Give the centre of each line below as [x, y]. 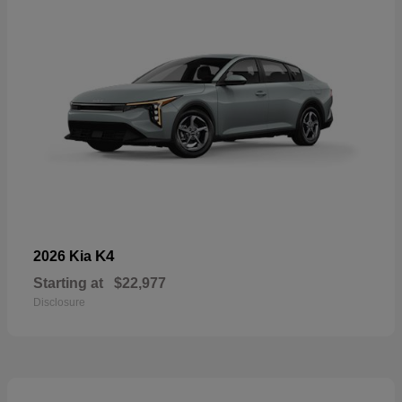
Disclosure [59, 303]
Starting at [68, 284]
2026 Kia [64, 257]
